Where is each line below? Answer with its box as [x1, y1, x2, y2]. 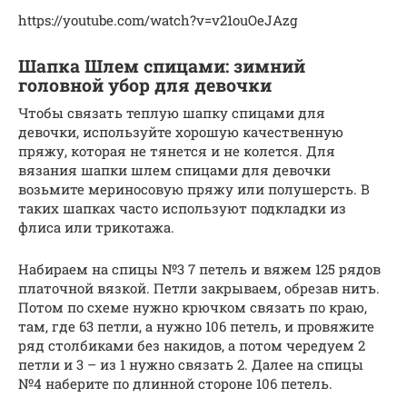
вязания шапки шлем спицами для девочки [18, 160, 331, 179]
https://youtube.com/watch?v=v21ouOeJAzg [18, 10, 297, 29]
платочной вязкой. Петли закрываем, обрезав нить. [18, 278, 380, 297]
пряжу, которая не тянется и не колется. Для [18, 141, 335, 160]
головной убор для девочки [18, 73, 272, 96]
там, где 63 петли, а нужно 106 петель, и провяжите [18, 316, 374, 335]
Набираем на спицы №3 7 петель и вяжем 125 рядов [18, 259, 381, 278]
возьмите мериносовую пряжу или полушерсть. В [18, 179, 370, 198]
